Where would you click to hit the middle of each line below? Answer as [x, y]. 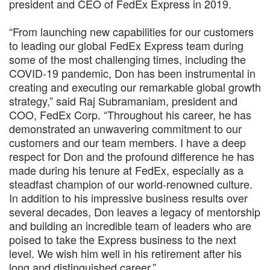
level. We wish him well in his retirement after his [125, 253]
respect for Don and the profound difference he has [132, 156]
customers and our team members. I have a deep [127, 142]
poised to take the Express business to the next [123, 239]
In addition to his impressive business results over [128, 198]
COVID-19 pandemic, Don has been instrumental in [132, 73]
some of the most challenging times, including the [127, 59]
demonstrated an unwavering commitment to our [125, 128]
